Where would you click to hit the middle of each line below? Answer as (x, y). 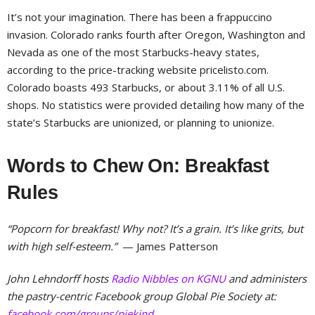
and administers (266, 278)
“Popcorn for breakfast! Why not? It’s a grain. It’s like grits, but (155, 229)
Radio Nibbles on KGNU (168, 278)
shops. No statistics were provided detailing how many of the (156, 105)
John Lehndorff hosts (59, 278)
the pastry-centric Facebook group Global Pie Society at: (142, 296)
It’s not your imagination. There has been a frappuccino (140, 17)
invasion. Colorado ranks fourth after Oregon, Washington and (156, 34)
